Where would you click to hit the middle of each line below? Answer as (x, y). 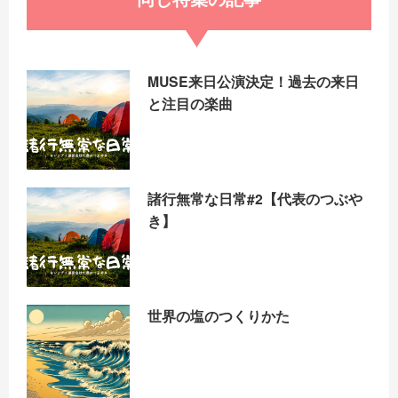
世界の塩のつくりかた (219, 315)
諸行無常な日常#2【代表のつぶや (255, 198)
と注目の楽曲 (191, 103)
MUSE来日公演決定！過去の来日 (254, 81)
